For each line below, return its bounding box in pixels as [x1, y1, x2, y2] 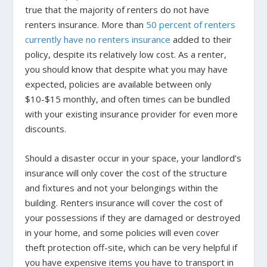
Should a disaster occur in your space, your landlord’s [25, 152, 242, 164]
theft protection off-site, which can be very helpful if [25, 241, 238, 254]
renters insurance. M [25, 18, 110, 31]
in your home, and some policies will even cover [25, 226, 220, 239]
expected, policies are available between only [25, 78, 212, 91]
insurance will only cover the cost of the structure [25, 167, 228, 179]
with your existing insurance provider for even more [25, 108, 238, 120]
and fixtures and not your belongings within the [25, 182, 219, 194]
